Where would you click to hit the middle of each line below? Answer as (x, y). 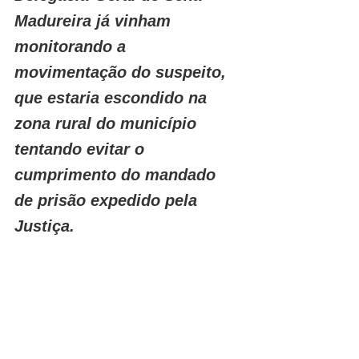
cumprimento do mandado (117, 175)
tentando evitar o (82, 149)
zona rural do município (108, 123)
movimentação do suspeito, (123, 72)
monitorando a (73, 46)
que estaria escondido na (113, 98)
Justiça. (44, 226)
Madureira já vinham (95, 21)
